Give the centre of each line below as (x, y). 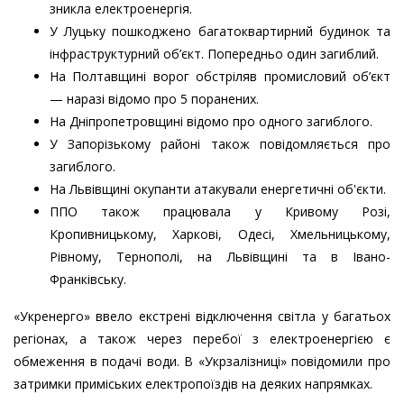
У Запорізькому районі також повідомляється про (220, 144)
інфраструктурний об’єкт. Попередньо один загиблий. (214, 54)
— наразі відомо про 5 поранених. (154, 99)
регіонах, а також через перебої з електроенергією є (202, 339)
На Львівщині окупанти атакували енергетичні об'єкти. (218, 189)
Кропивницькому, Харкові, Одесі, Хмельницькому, (220, 234)
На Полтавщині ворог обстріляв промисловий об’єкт (220, 77)
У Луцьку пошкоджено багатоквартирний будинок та (220, 32)
